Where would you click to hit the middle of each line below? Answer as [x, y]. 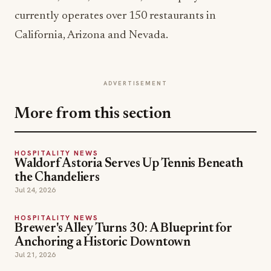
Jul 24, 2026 [35, 190]
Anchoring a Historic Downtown [103, 243]
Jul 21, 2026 [35, 255]
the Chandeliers [57, 178]
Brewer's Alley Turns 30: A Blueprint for [123, 229]
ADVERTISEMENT [135, 83]
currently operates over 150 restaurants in [115, 16]
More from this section [93, 115]
